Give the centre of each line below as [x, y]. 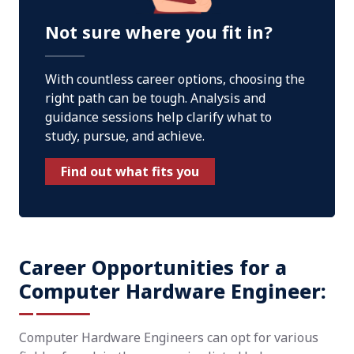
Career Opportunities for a [153, 267]
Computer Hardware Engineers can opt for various [169, 337]
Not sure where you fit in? [159, 32]
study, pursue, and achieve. [125, 136]
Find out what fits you [130, 171]
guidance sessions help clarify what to [158, 117]
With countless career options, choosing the [175, 79]
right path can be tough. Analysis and [155, 98]
